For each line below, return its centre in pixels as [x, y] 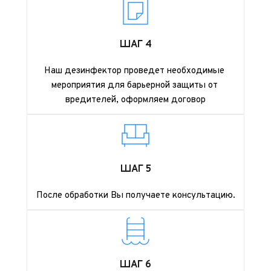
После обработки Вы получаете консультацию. [135, 196]
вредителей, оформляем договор [135, 100]
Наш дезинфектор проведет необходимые [134, 71]
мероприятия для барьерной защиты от [134, 86]
